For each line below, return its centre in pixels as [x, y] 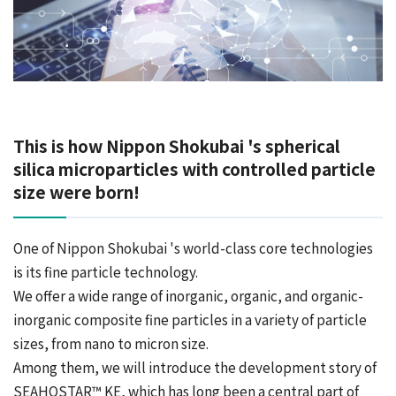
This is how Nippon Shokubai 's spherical [177, 146]
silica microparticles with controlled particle [194, 169]
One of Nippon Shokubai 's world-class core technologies [193, 248]
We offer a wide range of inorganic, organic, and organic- [188, 296]
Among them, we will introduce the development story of [195, 367]
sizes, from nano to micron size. [111, 343]
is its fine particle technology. [106, 272]
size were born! [76, 192]
